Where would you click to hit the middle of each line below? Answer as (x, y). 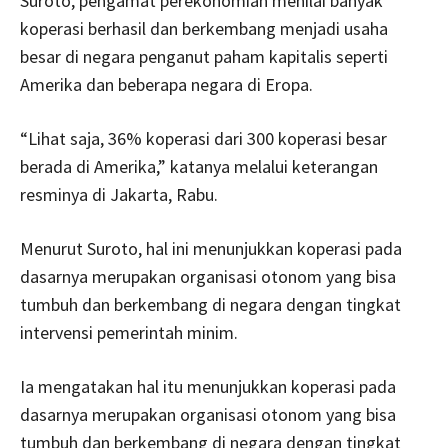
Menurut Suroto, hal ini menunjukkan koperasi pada (211, 248)
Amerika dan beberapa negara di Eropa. (166, 84)
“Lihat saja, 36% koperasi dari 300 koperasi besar (203, 138)
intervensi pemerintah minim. (129, 332)
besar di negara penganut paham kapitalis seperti (204, 56)
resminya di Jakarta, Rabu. (119, 194)
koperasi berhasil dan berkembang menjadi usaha (204, 28)
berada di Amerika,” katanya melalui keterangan (199, 166)
